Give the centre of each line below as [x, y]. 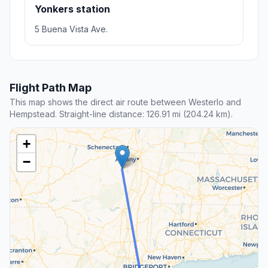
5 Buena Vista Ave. [71, 29]
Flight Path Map [51, 88]
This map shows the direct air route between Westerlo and [125, 102]
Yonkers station [72, 9]
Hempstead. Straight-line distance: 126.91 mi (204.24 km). [121, 114]
